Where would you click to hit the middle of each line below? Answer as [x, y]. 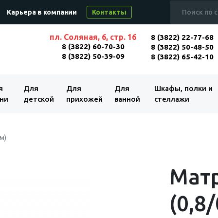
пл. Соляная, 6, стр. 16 [93, 37]
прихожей [85, 99]
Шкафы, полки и [183, 88]
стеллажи [172, 99]
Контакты [109, 12]
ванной [127, 99]
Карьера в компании [42, 12]
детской [38, 99]
